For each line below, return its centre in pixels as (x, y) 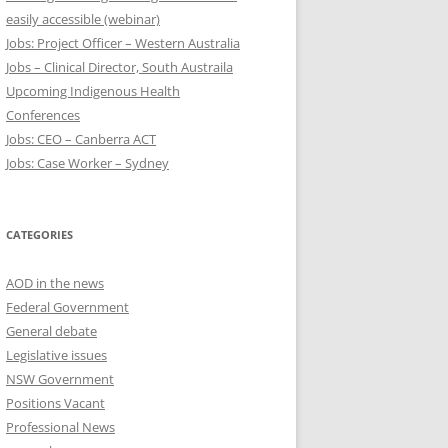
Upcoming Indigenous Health (93, 90)
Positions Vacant (55, 402)
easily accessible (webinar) (83, 18)
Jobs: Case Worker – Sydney (87, 162)
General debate (51, 330)
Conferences (43, 114)
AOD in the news (55, 282)
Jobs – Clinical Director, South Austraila (119, 66)
